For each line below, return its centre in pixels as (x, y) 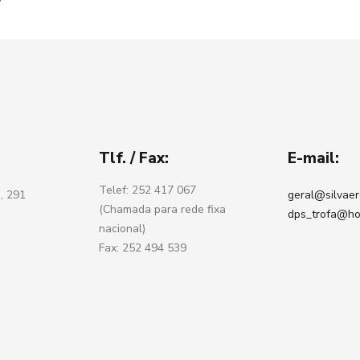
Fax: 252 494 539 (143, 248)
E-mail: (314, 158)
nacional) (123, 229)
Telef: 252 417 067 (148, 190)
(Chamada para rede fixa (163, 209)
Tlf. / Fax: (134, 158)
